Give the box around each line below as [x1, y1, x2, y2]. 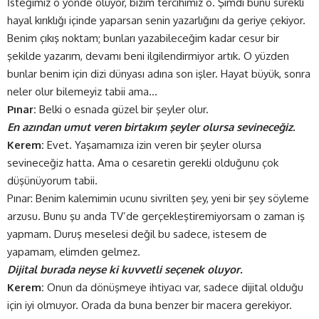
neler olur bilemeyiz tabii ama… [7, 85, 157, 99]
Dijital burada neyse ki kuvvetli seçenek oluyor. [7, 263, 242, 277]
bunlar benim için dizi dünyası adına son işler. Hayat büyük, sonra [7, 67, 310, 81]
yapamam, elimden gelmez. [7, 245, 140, 259]
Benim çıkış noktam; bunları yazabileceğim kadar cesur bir [7, 31, 279, 46]
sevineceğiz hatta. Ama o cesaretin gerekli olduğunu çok [7, 156, 278, 170]
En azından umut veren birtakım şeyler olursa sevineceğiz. [7, 120, 295, 135]
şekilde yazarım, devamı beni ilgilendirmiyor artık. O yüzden [7, 49, 289, 63]
